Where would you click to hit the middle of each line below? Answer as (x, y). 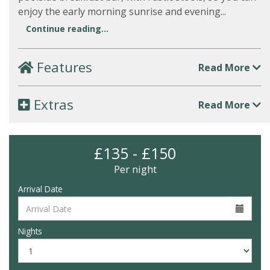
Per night (135, 169)
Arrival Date (40, 189)
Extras (52, 105)
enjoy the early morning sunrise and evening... (122, 11)
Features (63, 67)
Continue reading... (67, 29)
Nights (30, 231)
